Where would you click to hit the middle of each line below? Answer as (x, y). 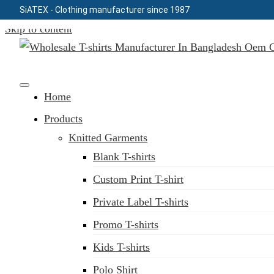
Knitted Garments (108, 138)
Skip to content (39, 29)
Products (63, 119)
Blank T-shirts (124, 157)
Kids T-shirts (121, 247)
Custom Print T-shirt (138, 179)
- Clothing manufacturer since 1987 (119, 10)
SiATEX (34, 10)
